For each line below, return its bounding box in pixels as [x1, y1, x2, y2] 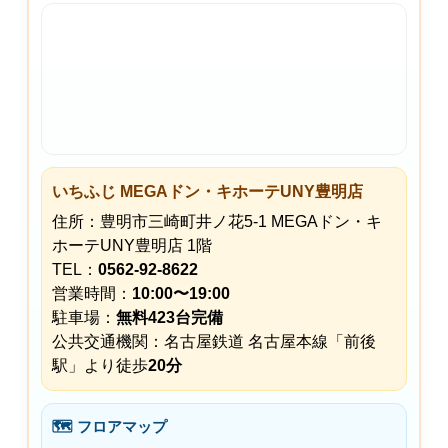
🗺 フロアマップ [52, 417, 167, 435]
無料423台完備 [116, 308, 223, 326]
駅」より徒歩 [52, 356, 148, 374]
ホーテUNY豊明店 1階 [52, 236, 212, 254]
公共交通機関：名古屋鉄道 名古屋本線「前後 [52, 332, 376, 350]
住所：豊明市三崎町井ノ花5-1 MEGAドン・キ [52, 212, 382, 230]
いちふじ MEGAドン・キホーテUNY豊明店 [52, 182, 363, 200]
